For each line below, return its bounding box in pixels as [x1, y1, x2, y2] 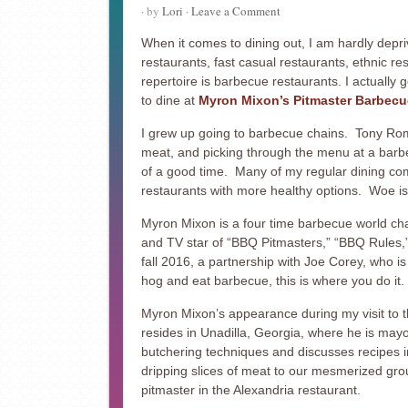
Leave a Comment [190, 3, 280, 19]
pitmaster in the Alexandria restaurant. [140, 382, 361, 397]
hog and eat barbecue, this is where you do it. [140, 273, 404, 288]
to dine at [140, 93, 199, 107]
